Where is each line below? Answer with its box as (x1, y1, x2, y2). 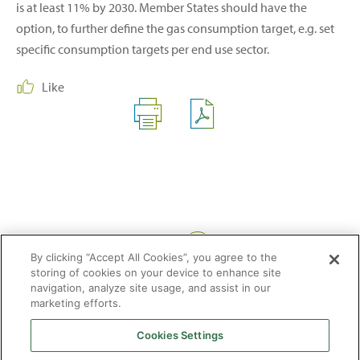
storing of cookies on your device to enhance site (31, 266, 282, 279)
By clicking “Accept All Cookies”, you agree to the (31, 251, 278, 264)
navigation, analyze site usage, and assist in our (31, 281, 272, 294)
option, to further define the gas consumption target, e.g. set (16, 19, 334, 36)
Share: (148, 235, 183, 252)
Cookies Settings (136, 329, 224, 342)
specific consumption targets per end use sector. (16, 40, 269, 57)
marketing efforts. (31, 297, 122, 309)
